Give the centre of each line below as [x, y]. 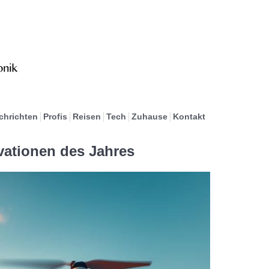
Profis [55, 116]
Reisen [86, 116]
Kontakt [189, 116]
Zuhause [149, 116]
